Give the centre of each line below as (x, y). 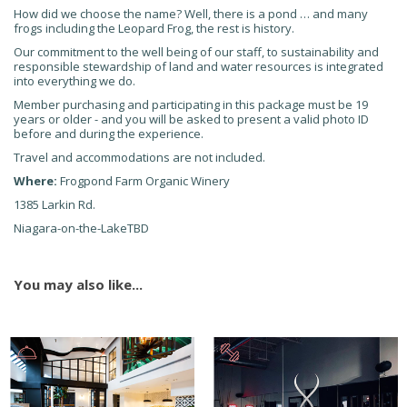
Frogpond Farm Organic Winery (144, 181)
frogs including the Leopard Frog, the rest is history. (154, 28)
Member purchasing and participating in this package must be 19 (191, 104)
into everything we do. (74, 81)
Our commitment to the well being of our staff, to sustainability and (196, 52)
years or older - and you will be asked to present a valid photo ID (191, 119)
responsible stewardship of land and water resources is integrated (199, 66)
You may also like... (78, 284)
